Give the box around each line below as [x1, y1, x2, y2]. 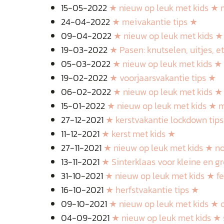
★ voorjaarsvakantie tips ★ [109, 71, 216, 84]
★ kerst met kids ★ [101, 127, 175, 140]
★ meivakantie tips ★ [112, 15, 197, 28]
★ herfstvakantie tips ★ [105, 183, 199, 196]
